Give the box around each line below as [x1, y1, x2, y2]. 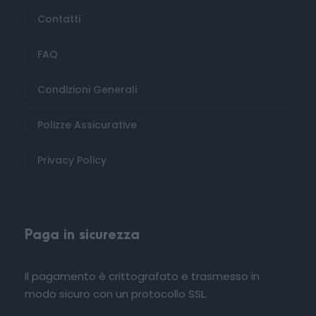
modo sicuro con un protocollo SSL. [25, 286, 207, 301]
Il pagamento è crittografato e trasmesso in [25, 268, 260, 284]
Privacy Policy [37, 152, 107, 167]
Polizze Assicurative [37, 117, 137, 132]
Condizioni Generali [37, 82, 137, 97]
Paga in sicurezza [25, 227, 140, 243]
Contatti [37, 11, 80, 26]
